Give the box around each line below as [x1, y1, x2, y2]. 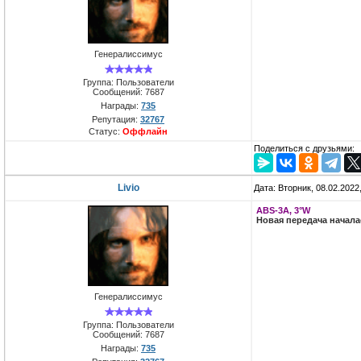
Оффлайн [122, 126, 168, 136]
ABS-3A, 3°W [256, 205, 310, 216]
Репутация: [92, 114, 140, 124]
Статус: [89, 126, 122, 136]
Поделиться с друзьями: [254, 143, 355, 154]
